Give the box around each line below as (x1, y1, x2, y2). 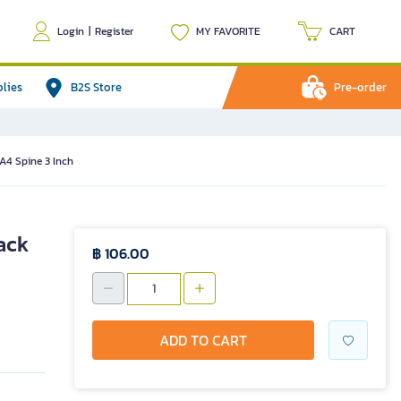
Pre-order (334, 79, 387, 96)
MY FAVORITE (196, 23, 260, 39)
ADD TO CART (159, 328, 247, 351)
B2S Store (71, 79, 122, 96)
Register (95, 23, 133, 39)
